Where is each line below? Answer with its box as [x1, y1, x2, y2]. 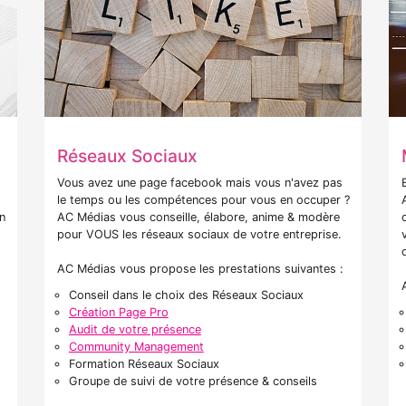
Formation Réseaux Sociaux [68, 357, 219, 372]
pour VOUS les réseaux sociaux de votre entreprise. [57, 227, 342, 242]
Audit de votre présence [68, 323, 201, 337]
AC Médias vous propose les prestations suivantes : [57, 262, 343, 276]
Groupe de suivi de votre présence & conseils [68, 374, 317, 389]
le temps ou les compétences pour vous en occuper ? [57, 193, 350, 208]
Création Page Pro [68, 305, 169, 320]
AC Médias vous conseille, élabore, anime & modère [57, 210, 340, 225]
